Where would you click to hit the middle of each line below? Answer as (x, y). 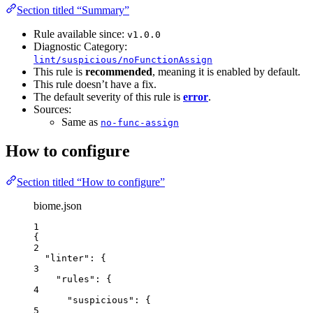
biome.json (58, 206)
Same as (81, 122)
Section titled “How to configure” (91, 182)
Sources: (52, 109)
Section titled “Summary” (73, 10)
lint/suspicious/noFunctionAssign (123, 59)
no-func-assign (140, 122)
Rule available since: (80, 34)
